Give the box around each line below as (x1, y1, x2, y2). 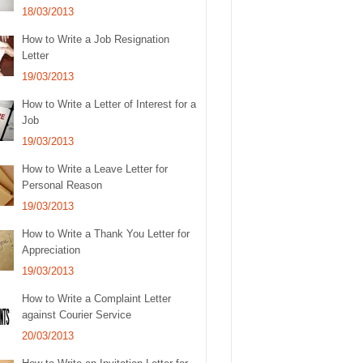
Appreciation (22, 244, 81, 257)
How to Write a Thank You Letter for (22, 228, 190, 241)
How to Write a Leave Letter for (22, 163, 169, 176)
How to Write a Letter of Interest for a (22, 98, 197, 111)
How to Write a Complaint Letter (22, 293, 172, 305)
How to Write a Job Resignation (22, 33, 170, 46)
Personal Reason (22, 179, 103, 192)
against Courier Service (22, 309, 132, 322)
